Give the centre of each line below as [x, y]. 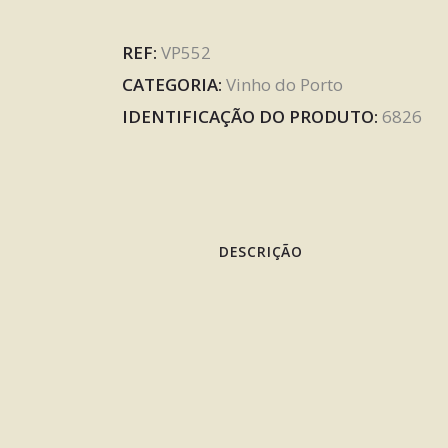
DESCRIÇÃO [261, 251]
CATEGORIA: [174, 84]
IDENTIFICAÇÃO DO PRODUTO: [252, 116]
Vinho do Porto [284, 84]
